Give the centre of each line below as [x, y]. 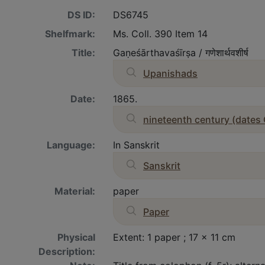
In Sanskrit [136, 145]
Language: [71, 145]
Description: [67, 251]
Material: [75, 191]
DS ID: [81, 15]
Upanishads [170, 73]
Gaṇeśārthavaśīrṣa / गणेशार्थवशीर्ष [181, 53]
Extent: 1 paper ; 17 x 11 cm [174, 237]
